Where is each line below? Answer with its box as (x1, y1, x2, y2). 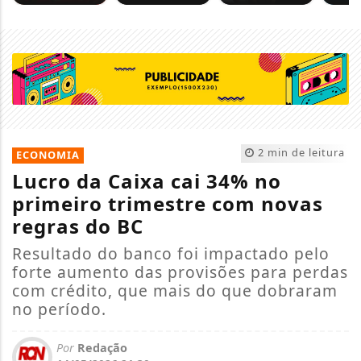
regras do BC (12, 213, 143, 240)
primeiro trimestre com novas (12, 190, 323, 218)
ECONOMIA (16, 147, 80, 163)
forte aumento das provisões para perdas (12, 261, 348, 284)
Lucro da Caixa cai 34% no (12, 168, 281, 195)
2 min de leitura (258, 145, 345, 160)
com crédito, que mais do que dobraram (12, 280, 338, 302)
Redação (74, 340, 127, 356)
